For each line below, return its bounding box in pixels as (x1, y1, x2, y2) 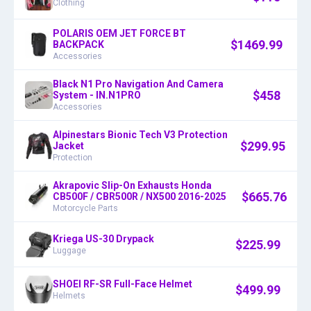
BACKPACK (53, 39, 104, 51)
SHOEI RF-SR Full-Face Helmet (53, 278, 192, 290)
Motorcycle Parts (53, 203, 118, 214)
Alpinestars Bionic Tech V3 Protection (53, 129, 228, 141)
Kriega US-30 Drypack (53, 233, 154, 245)
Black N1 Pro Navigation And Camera (53, 78, 224, 90)
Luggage (53, 246, 86, 256)
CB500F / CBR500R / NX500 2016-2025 (53, 191, 226, 203)
